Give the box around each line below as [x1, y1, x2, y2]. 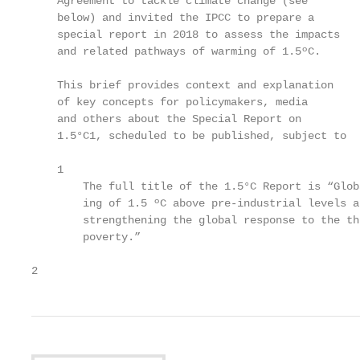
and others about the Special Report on [31, 112, 301, 125]
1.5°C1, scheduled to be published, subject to [31, 129, 346, 142]
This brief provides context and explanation [31, 79, 333, 92]
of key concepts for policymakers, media [31, 96, 308, 108]
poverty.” [31, 231, 141, 243]
